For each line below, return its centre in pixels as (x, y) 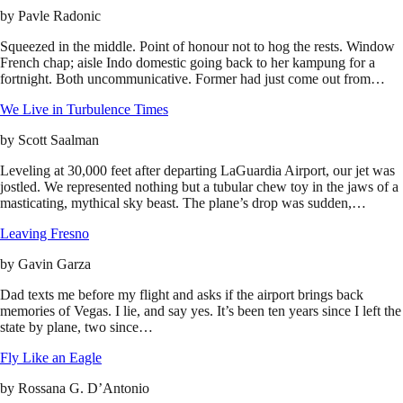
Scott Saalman (58, 140)
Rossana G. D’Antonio (84, 389)
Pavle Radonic (59, 16)
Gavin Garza (54, 264)
